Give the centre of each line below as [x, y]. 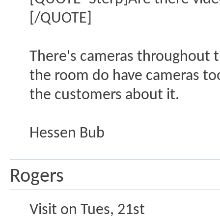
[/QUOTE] [61, 19]
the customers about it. [104, 96]
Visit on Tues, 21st [87, 210]
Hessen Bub [67, 134]
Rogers [37, 177]
